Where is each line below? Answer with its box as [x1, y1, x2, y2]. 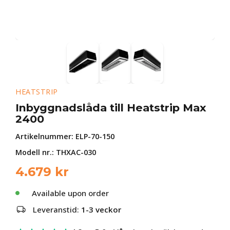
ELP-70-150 [75, 131, 114, 141]
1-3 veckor [81, 204, 121, 215]
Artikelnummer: [15, 131, 75, 141]
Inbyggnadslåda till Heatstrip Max [15, 101, 206, 114]
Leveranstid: [33, 204, 81, 215]
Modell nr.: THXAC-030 [15, 147, 96, 157]
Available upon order [32, 188, 109, 198]
